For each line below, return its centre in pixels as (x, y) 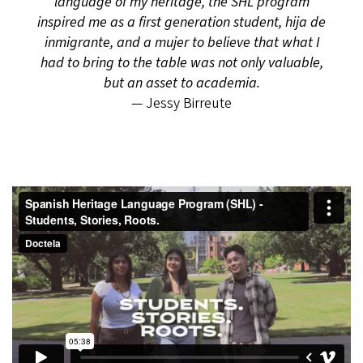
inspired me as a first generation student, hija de (181, 22)
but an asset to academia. (181, 83)
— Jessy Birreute (181, 103)
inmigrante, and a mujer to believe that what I (181, 42)
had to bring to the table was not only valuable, (181, 62)
